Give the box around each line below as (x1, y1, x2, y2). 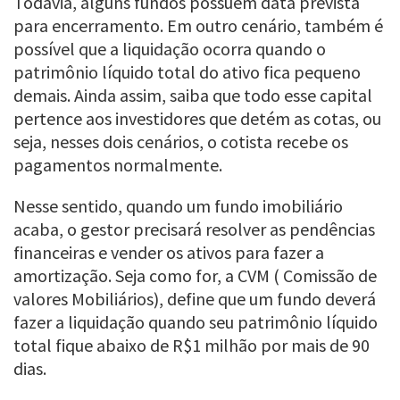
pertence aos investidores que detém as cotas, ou (13, 107, 381, 130)
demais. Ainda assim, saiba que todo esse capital (13, 84, 372, 107)
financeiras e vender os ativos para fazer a (13, 241, 324, 264)
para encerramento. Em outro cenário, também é (13, 14, 383, 37)
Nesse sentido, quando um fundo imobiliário (13, 195, 343, 218)
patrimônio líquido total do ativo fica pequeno (13, 61, 361, 84)
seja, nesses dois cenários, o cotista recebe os (13, 130, 348, 154)
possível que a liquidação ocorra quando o (13, 37, 326, 61)
